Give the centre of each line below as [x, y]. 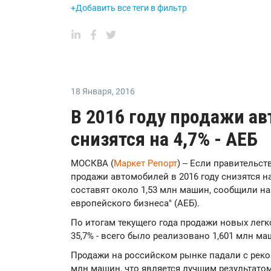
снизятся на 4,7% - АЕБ [164, 139]
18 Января [91, 91]
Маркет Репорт [145, 163]
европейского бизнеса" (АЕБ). [135, 203]
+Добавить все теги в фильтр [129, 8]
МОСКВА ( [92, 163]
